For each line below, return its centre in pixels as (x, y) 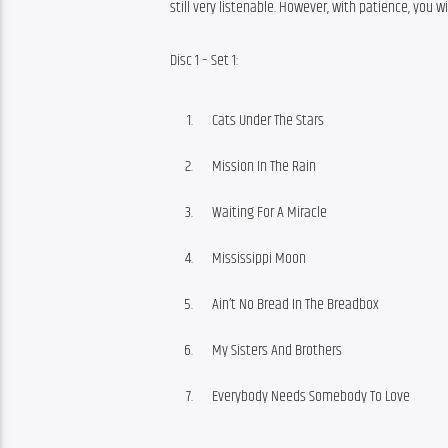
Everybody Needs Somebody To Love (311, 397)
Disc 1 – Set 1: (204, 60)
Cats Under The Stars (268, 121)
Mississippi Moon (259, 259)
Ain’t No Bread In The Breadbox (295, 305)
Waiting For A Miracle (269, 213)
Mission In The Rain (264, 167)
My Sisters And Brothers (277, 351)
